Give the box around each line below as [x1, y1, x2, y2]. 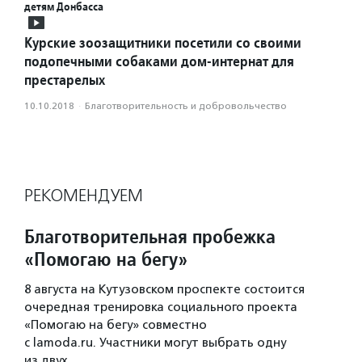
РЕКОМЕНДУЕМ [24, 185, 143, 207]
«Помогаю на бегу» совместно [24, 318, 207, 333]
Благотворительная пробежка [24, 224, 276, 250]
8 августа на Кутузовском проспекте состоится [24, 282, 305, 297]
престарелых [24, 70, 105, 90]
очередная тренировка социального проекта [24, 300, 297, 315]
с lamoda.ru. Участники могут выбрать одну [24, 335, 286, 351]
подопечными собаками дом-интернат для [24, 52, 294, 71]
